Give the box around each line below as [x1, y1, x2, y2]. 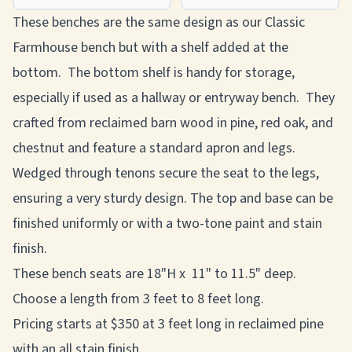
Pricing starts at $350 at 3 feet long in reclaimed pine [13, 314, 324, 334]
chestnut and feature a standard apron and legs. [13, 138, 299, 158]
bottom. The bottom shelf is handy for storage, [13, 63, 295, 82]
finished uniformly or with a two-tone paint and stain [13, 214, 322, 233]
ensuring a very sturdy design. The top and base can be [13, 189, 333, 208]
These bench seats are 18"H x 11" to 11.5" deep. [13, 264, 299, 284]
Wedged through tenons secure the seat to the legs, [13, 163, 319, 183]
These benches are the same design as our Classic [13, 13, 305, 32]
